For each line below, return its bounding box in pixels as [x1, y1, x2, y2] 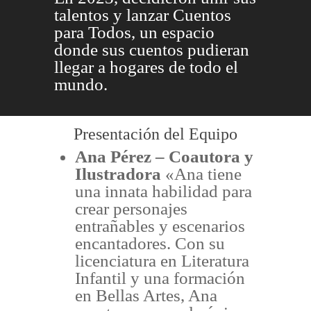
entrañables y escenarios [74, 216, 245, 235]
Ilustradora [74, 164, 161, 183]
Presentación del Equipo [74, 124, 237, 143]
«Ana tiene [160, 164, 242, 183]
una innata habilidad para [74, 181, 252, 201]
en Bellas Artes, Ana [74, 285, 217, 305]
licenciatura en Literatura [74, 251, 249, 270]
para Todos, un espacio [53, 22, 215, 42]
